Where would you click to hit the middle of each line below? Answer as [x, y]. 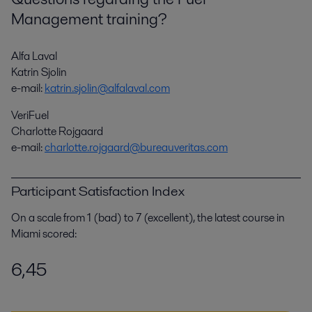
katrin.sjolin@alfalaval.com [107, 88]
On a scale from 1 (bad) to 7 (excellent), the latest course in [148, 217]
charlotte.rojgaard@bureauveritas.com [136, 147]
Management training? [89, 18]
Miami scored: [44, 233]
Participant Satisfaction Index [98, 190]
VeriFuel [30, 115]
